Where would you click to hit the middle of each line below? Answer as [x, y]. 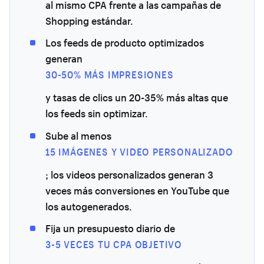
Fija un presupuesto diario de [110, 229]
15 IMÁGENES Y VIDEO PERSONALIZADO [139, 151]
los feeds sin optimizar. [97, 114]
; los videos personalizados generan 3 [129, 174]
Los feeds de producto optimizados [125, 43]
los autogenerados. [89, 206]
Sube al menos [78, 136]
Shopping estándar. [89, 21]
